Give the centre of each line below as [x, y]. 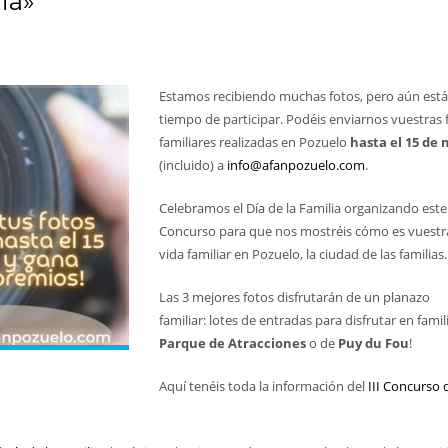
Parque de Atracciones [232, 343]
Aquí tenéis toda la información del [262, 386]
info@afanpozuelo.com [296, 165]
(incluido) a [193, 165]
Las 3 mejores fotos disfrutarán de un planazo [294, 297]
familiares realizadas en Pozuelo [254, 142]
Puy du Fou [373, 343]
